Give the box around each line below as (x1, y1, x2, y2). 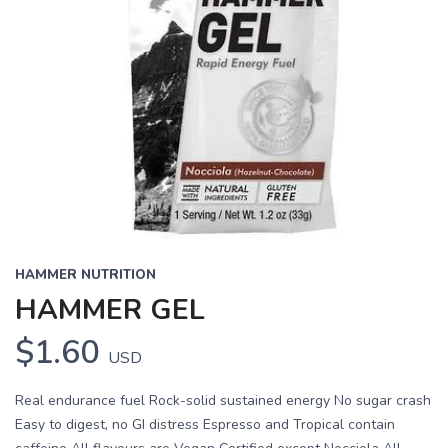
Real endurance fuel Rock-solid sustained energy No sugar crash (15, 391, 431, 410)
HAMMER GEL (15, 291, 205, 329)
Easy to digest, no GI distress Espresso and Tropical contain (15, 415, 395, 434)
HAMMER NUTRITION (15, 266, 156, 284)
